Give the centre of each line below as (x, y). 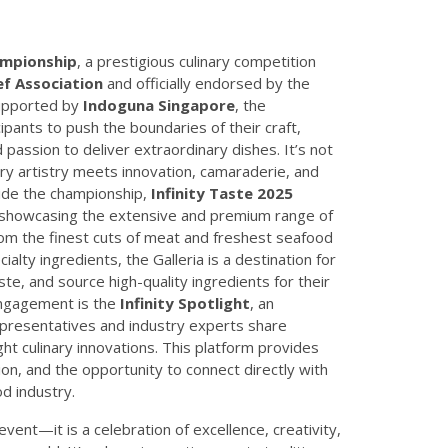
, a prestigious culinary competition (196, 60)
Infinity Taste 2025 (221, 192)
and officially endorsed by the (206, 82)
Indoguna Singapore (158, 104)
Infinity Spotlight (184, 302)
